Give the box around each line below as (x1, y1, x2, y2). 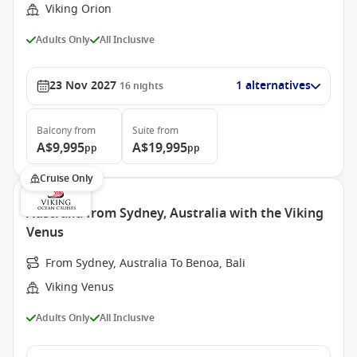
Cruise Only (40, 171, 93, 186)
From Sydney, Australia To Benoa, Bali (45, 255, 245, 272)
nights (133, 79, 163, 93)
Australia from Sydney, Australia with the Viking (26, 204, 324, 223)
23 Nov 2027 (49, 77, 116, 94)
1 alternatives (236, 77, 311, 94)
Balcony (37, 124, 72, 138)
